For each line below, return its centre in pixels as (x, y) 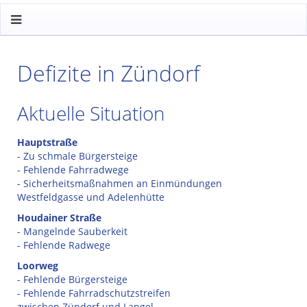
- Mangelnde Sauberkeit (72, 231)
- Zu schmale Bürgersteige (77, 156)
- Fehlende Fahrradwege (73, 170)
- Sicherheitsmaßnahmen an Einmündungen (120, 183)
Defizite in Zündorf (109, 73)
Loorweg (38, 266)
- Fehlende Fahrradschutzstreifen (94, 293)
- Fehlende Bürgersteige (72, 279)
